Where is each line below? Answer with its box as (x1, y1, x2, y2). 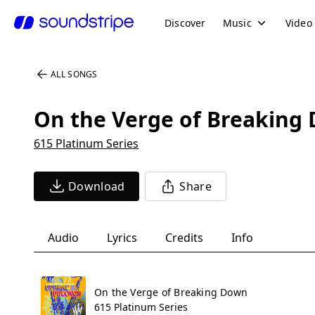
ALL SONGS (51, 68, 98, 80)
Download (68, 179, 125, 194)
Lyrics (107, 230, 137, 245)
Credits (165, 230, 203, 245)
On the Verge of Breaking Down (94, 285, 248, 299)
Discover (165, 15, 206, 30)
